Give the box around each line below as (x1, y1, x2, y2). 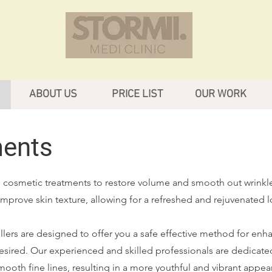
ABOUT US (29, 88, 77, 101)
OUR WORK (195, 88, 246, 101)
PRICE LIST (111, 88, 163, 101)
